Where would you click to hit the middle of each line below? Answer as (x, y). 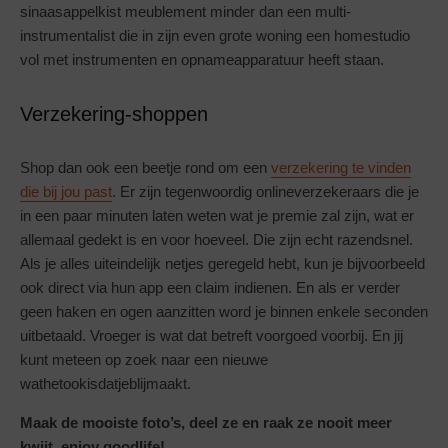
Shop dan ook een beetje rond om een (145, 168)
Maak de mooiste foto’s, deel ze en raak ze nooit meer (206, 423)
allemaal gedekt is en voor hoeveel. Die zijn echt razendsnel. (216, 240)
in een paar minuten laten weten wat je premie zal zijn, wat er (217, 216)
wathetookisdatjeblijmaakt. (105, 384)
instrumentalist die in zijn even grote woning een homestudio (215, 36)
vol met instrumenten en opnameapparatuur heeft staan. (202, 60)
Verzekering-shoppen (114, 114)
